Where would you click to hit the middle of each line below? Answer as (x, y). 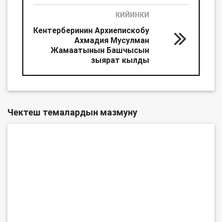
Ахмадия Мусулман (112, 40)
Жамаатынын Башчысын (100, 50)
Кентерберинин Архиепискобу (91, 30)
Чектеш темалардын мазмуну (72, 112)
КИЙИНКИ (132, 15)
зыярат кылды (120, 60)
